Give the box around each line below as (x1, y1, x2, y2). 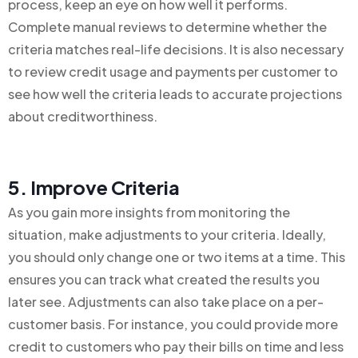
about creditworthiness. (8, 108, 157, 125)
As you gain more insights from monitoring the (8, 204, 290, 221)
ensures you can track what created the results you (8, 271, 320, 288)
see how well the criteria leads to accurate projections (8, 86, 342, 102)
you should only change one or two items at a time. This (8, 249, 345, 265)
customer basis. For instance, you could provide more (8, 316, 338, 332)
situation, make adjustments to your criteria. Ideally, (8, 226, 326, 243)
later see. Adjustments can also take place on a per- (8, 293, 324, 310)
